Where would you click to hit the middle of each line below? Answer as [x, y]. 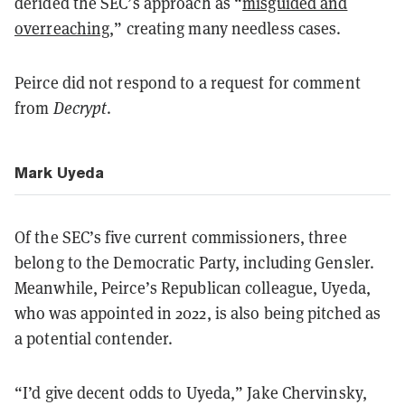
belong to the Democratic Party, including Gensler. [195, 262]
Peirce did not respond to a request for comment [188, 82]
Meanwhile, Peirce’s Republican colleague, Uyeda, [193, 287]
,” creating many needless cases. [226, 28]
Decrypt [80, 107]
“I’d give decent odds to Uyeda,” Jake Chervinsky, [191, 392]
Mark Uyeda [59, 172]
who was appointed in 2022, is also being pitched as [198, 312]
